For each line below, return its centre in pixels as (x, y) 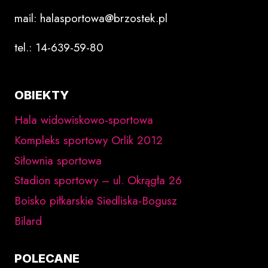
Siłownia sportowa (58, 160)
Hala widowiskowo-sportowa (84, 120)
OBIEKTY (42, 95)
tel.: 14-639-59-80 (59, 48)
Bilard (28, 221)
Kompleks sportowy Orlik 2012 (89, 140)
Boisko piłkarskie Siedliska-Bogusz (96, 201)
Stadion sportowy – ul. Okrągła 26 (98, 181)
